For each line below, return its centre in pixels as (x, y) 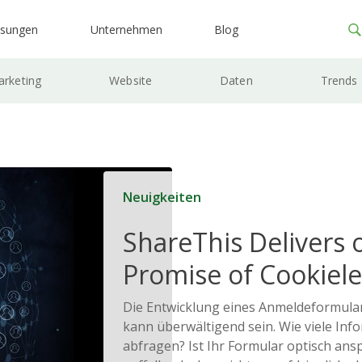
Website (131, 80)
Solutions (179, 306)
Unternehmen (126, 29)
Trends (339, 80)
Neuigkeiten (162, 197)
